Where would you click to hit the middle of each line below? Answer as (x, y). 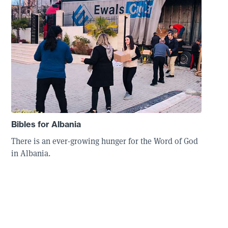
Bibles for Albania (46, 124)
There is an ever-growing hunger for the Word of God (105, 141)
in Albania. (31, 153)
